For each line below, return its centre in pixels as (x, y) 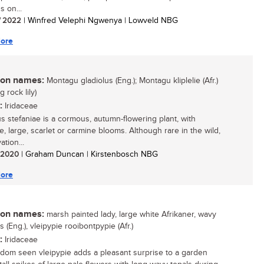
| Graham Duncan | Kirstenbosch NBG (88, 154)
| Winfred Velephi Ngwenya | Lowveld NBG (100, 21)
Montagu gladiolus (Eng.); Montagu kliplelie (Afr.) (131, 81)
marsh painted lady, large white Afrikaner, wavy (130, 214)
